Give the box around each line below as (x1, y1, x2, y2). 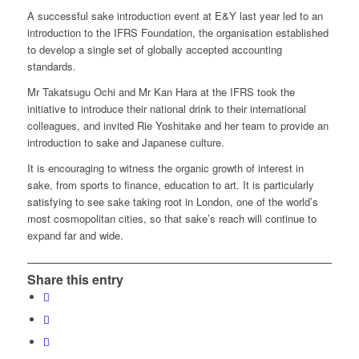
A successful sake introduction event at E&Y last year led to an (26, 7, 323, 23)
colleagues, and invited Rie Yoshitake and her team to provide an (26, 117, 329, 133)
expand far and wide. (26, 227, 123, 243)
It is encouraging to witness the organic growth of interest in (26, 159, 304, 175)
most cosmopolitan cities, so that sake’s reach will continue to (26, 210, 317, 226)
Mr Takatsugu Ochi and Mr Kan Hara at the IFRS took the (26, 83, 295, 99)
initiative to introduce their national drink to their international (26, 100, 306, 116)
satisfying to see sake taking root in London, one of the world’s (26, 193, 318, 209)
